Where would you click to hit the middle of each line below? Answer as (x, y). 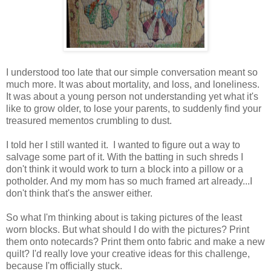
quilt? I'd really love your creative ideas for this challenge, (128, 253)
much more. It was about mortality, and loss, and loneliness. (133, 84)
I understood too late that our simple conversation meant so (132, 72)
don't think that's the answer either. (79, 193)
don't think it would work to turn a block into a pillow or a (125, 169)
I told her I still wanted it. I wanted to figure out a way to (123, 145)
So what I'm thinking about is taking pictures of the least (124, 217)
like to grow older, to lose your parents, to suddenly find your (134, 108)
